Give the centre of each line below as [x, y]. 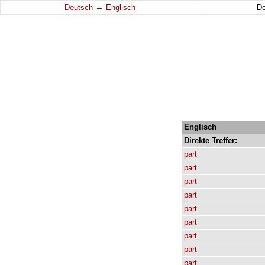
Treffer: [224, 140]
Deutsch [80, 7]
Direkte [197, 140]
